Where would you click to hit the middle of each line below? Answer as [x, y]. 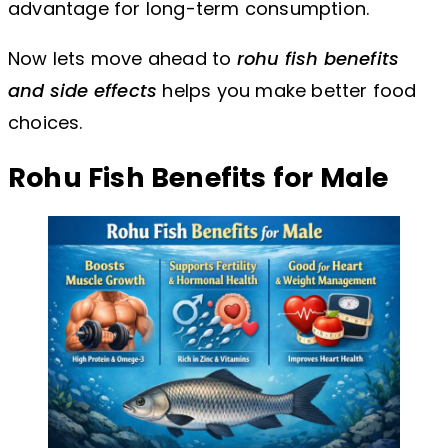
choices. [45, 123]
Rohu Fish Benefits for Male [198, 177]
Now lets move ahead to [122, 59]
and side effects [83, 91]
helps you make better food [287, 91]
